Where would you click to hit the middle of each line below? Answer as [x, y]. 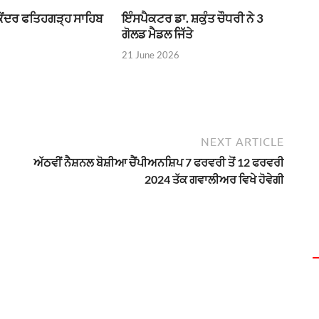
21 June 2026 [151, 54]
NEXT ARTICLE [242, 141]
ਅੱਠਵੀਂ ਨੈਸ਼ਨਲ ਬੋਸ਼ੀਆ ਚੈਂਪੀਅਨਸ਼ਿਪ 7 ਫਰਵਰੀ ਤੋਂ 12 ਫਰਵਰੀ [159, 162]
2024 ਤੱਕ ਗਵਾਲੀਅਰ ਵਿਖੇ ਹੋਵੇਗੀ [214, 179]
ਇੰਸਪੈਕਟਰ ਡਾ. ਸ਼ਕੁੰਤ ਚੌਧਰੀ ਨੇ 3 [193, 19]
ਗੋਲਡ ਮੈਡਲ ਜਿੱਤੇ [158, 34]
